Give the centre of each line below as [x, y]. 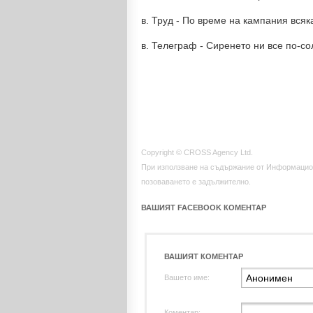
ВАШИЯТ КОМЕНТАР [204, 256]
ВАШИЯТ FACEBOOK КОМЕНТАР [204, 208]
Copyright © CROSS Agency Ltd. [197, 152]
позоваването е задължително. [196, 182]
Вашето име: [187, 277]
